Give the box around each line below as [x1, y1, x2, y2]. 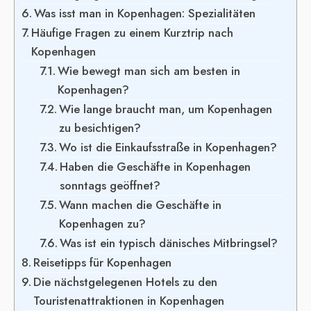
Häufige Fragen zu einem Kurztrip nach [31, 24, 234, 42]
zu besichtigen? [58, 119, 141, 137]
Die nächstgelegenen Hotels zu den [33, 274, 218, 291]
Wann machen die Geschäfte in [58, 196, 221, 214]
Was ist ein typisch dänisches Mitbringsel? [59, 235, 278, 252]
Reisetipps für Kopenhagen [33, 254, 172, 271]
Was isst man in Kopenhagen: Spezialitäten [34, 5, 256, 22]
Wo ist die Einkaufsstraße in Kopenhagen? [58, 139, 277, 156]
